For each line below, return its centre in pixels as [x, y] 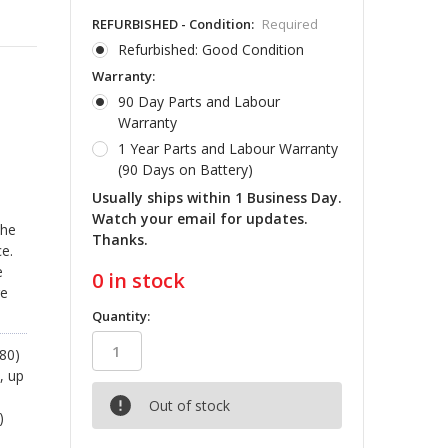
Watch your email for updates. [199, 218]
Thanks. [119, 239]
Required [289, 23]
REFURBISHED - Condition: [174, 23]
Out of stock [189, 405]
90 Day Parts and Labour [198, 101]
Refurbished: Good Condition [210, 49]
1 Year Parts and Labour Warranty [227, 148]
